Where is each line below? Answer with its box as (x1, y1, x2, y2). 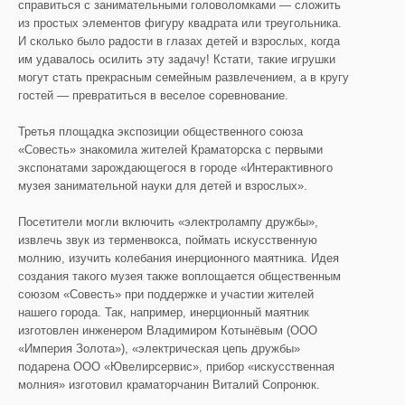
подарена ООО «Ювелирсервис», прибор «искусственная (18, 360, 334, 373)
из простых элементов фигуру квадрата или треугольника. (18, 16, 342, 30)
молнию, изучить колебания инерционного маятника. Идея (18, 251, 339, 265)
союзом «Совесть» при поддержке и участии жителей (18, 287, 314, 301)
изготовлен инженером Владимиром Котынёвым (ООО (18, 324, 317, 337)
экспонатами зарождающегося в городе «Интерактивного (18, 161, 333, 174)
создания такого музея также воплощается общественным (18, 269, 341, 283)
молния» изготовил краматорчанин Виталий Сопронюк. (18, 378, 320, 391)
